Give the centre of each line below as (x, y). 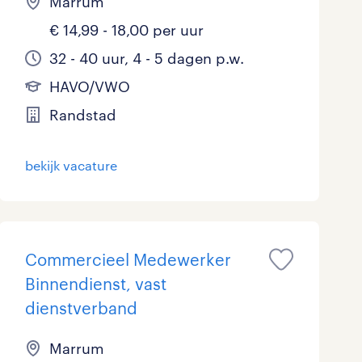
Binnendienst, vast (95, 284)
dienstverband (81, 308)
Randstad (82, 115)
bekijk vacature (71, 165)
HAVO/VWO (89, 86)
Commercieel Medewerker (128, 259)
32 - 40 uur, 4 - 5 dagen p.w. (146, 58)
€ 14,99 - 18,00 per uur (126, 30)
